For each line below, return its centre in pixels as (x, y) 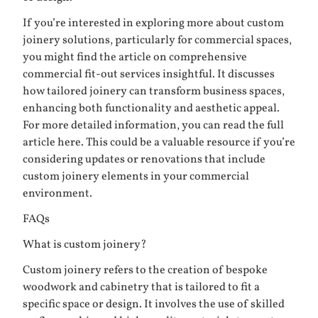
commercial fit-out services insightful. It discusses (149, 75)
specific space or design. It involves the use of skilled (154, 305)
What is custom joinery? (85, 245)
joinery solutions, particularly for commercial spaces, (157, 41)
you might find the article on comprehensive (135, 58)
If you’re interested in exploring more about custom (153, 24)
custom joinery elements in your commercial (136, 177)
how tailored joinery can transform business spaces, (154, 92)
